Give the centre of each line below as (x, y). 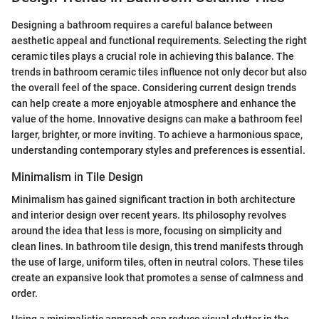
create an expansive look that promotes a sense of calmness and (157, 278)
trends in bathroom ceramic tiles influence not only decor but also (159, 72)
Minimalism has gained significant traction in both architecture (153, 199)
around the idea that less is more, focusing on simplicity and (147, 231)
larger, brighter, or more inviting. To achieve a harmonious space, (157, 134)
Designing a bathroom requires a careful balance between (142, 25)
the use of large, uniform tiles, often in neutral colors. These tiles (157, 262)
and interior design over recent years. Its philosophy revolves (149, 215)
